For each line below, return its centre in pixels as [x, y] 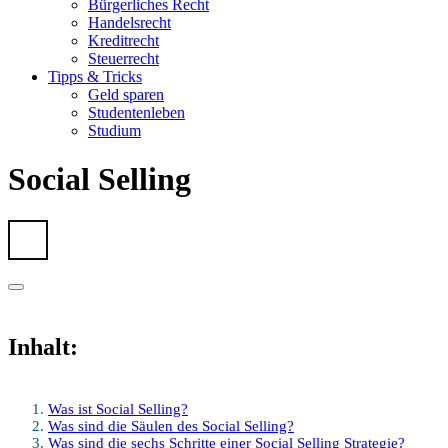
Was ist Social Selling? [118, 409]
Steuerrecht [123, 58]
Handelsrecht [129, 22]
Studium [114, 130]
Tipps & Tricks [95, 76]
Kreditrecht [123, 40]
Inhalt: [43, 347]
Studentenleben [136, 112]
